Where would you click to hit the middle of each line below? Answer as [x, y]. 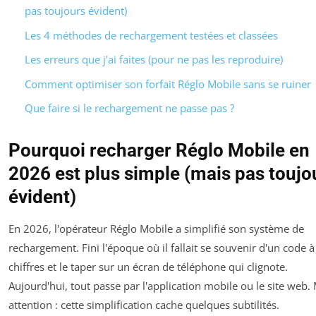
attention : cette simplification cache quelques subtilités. [144, 305]
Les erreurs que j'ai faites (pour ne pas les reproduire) [153, 60]
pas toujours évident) [75, 11]
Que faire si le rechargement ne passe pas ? [129, 108]
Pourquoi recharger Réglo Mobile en [159, 151]
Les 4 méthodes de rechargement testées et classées [151, 35]
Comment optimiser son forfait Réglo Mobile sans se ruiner [168, 84]
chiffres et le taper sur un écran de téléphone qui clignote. [148, 267]
